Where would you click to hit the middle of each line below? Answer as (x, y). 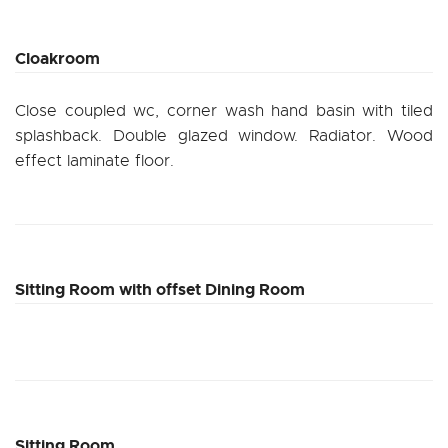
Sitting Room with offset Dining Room (160, 289)
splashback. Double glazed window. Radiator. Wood (224, 135)
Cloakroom (57, 58)
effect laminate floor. (94, 160)
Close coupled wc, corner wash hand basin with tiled (224, 110)
